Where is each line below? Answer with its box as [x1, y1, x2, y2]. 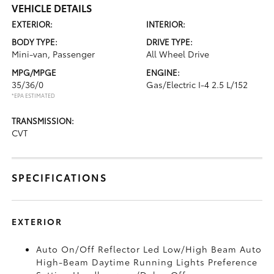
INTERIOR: [146, 18, 185, 29]
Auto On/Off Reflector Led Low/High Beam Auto [36, 242, 262, 255]
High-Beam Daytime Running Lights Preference [36, 255, 258, 268]
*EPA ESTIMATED [12, 91, 56, 99]
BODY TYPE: [12, 35, 58, 47]
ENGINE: [146, 66, 180, 78]
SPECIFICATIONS [12, 169, 108, 184]
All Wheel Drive [146, 47, 209, 60]
